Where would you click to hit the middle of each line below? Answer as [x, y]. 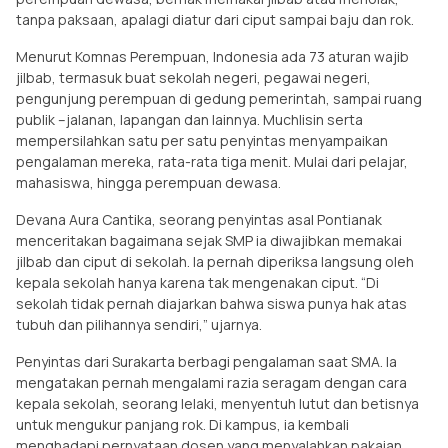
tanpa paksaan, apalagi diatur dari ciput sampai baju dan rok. [216, 19]
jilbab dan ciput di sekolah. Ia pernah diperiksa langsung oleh [215, 261]
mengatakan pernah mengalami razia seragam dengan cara [211, 382]
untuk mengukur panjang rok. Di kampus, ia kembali [182, 424]
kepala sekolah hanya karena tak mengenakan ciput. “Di [197, 282]
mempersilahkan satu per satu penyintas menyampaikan [202, 140]
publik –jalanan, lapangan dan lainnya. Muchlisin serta [189, 119]
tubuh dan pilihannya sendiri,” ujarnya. [140, 324]
